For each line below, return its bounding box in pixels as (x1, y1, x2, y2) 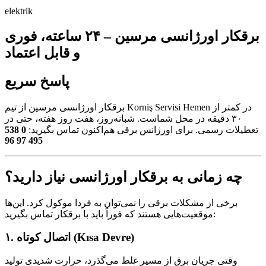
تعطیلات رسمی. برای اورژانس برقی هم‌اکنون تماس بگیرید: (26, 125, 258, 135)
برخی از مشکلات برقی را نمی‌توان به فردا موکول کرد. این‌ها (5, 198, 237, 208)
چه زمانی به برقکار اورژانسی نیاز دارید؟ (5, 169, 242, 185)
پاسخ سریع (5, 74, 69, 90)
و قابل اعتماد (5, 45, 80, 61)
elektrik (5, 5, 33, 16)
